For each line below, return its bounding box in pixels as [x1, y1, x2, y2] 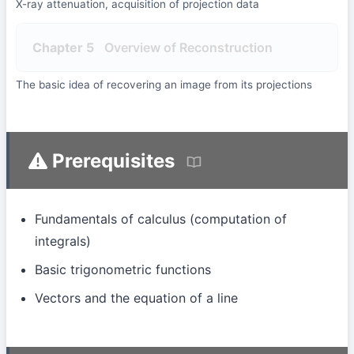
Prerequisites [47, 149, 175, 172]
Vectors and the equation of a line [35, 290, 238, 307]
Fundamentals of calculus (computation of [35, 211, 287, 228]
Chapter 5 [32, 40, 94, 56]
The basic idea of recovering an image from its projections [16, 78, 312, 92]
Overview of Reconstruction [104, 40, 273, 56]
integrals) [35, 233, 91, 250]
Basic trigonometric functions [35, 262, 211, 278]
